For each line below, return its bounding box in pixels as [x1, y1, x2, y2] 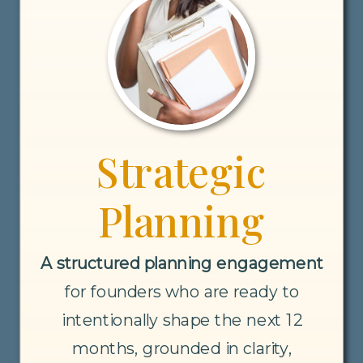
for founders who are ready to [64, 281, 300, 302]
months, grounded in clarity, [71, 338, 293, 359]
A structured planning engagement [41, 253, 324, 274]
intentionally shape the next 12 [62, 310, 303, 331]
